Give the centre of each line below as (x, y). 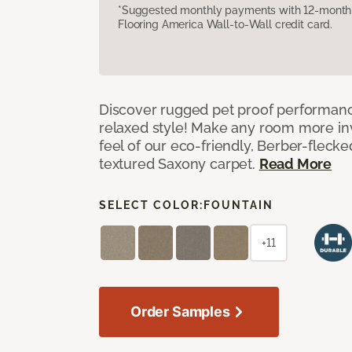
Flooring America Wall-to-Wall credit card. (225, 24)
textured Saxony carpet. (179, 163)
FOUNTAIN (238, 205)
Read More (295, 163)
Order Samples (180, 311)
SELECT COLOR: (151, 205)
